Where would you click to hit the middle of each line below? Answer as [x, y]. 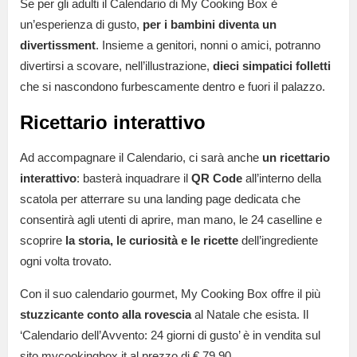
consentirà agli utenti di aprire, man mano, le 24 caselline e [171, 219]
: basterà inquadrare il [134, 178]
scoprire [43, 240]
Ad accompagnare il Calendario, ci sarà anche [141, 157]
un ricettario [296, 157]
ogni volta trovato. [67, 261]
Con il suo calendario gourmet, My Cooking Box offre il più [170, 293]
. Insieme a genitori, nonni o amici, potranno [208, 45]
